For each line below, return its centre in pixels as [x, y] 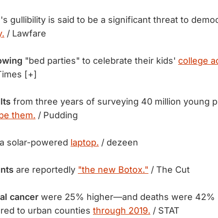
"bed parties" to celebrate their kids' [100, 61]
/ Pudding [57, 115]
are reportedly [47, 170]
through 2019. [122, 210]
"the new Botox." [113, 170]
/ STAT [165, 210]
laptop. [85, 142]
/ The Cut [169, 170]
